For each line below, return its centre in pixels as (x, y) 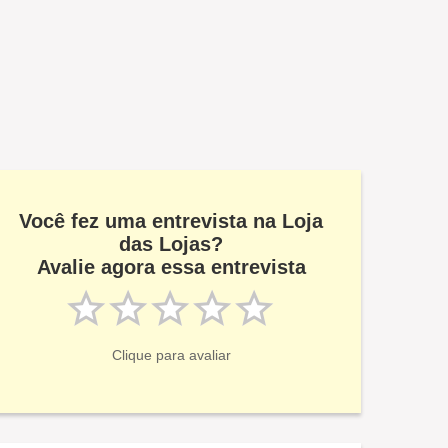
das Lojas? (171, 244)
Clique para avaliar (171, 355)
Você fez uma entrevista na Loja (171, 221)
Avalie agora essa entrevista (171, 267)
